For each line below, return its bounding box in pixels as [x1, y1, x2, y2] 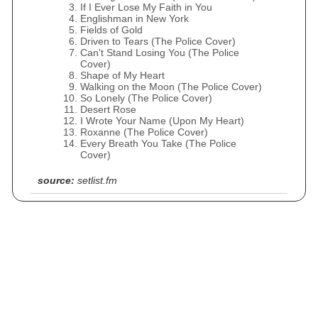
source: [38, 175, 75, 186]
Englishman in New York [80, 13, 189, 24]
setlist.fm [77, 175, 117, 186]
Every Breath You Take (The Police [80, 138, 236, 149]
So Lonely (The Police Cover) [80, 92, 212, 104]
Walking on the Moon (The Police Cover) [80, 81, 262, 92]
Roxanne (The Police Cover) [80, 126, 208, 138]
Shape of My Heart [80, 70, 165, 81]
